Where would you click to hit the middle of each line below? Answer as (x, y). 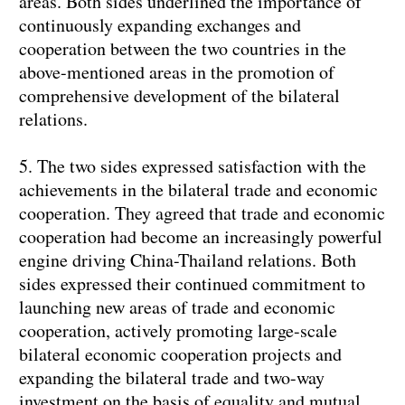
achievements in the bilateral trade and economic (198, 190)
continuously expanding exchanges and (160, 25)
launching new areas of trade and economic (177, 307)
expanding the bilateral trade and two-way (172, 378)
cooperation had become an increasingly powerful (201, 237)
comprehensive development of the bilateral (179, 96)
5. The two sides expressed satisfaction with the (193, 166)
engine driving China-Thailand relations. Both (188, 260)
